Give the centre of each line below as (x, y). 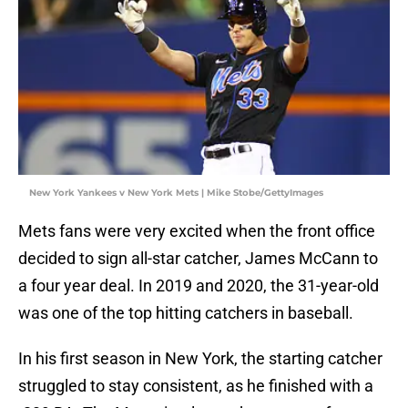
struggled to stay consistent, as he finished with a (196, 386)
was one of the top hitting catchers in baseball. (186, 313)
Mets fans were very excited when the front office (197, 231)
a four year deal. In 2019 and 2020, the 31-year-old (199, 286)
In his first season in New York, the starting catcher (200, 359)
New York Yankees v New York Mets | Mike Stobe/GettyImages (176, 193)
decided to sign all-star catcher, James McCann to (198, 259)
